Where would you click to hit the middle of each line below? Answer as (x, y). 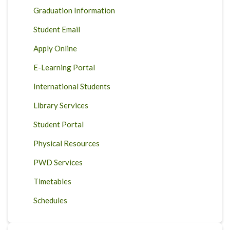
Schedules (50, 200)
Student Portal (59, 124)
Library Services (61, 105)
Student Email (57, 29)
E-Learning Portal (64, 67)
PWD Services (58, 162)
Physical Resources (66, 143)
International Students (72, 86)
